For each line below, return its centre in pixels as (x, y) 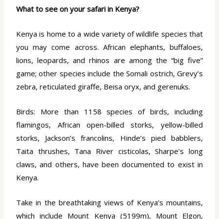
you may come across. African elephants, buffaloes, (109, 47)
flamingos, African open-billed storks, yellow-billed (109, 125)
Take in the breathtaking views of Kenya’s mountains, (109, 203)
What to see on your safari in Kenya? (78, 9)
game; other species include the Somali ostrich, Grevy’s (109, 74)
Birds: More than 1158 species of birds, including (109, 112)
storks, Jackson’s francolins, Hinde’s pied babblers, (109, 138)
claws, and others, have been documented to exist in (109, 164)
